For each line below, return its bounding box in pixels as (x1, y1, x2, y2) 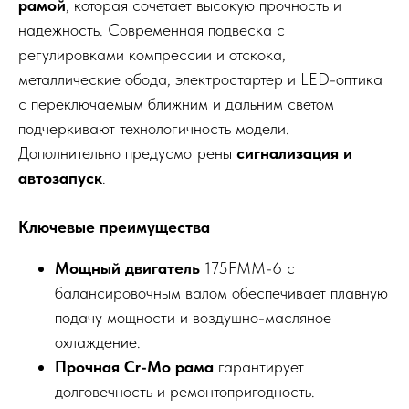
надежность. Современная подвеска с (18, 20, 285, 40)
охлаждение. (55, 332, 141, 352)
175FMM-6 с (200, 258, 295, 278)
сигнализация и (236, 143, 352, 163)
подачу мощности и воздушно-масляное (55, 308, 331, 328)
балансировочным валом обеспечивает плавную (55, 283, 388, 303)
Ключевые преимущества (18, 217, 210, 237)
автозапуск (18, 168, 102, 188)
